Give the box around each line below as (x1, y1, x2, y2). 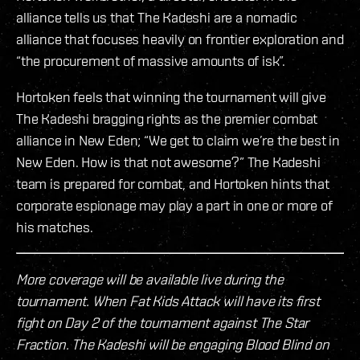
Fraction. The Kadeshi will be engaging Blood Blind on (16, 336, 329, 354)
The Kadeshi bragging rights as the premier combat (16, 110, 318, 128)
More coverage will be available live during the (16, 271, 284, 288)
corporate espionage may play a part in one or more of (16, 197, 333, 215)
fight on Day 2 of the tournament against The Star (16, 314, 309, 332)
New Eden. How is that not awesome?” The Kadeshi (16, 153, 321, 171)
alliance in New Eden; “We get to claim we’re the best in (16, 132, 340, 149)
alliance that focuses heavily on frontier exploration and (16, 31, 344, 48)
